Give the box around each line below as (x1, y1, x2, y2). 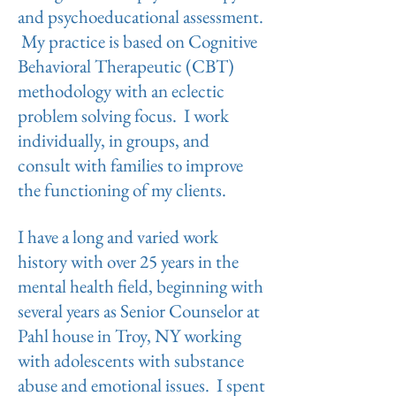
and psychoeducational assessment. (18, 4, 263, 28)
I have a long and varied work (18, 225, 218, 248)
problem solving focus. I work (18, 103, 229, 127)
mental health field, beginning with (18, 274, 263, 298)
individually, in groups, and (18, 128, 209, 152)
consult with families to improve (18, 153, 243, 177)
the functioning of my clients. (18, 178, 233, 202)
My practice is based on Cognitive (18, 29, 257, 53)
